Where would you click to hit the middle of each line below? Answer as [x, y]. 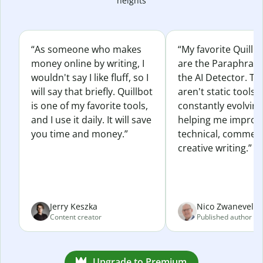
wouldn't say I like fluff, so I [90, 77]
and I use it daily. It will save [91, 119]
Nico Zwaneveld [228, 206]
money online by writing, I [88, 63]
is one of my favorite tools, [90, 105]
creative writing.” [215, 148]
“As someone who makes [86, 49]
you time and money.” [80, 134]
